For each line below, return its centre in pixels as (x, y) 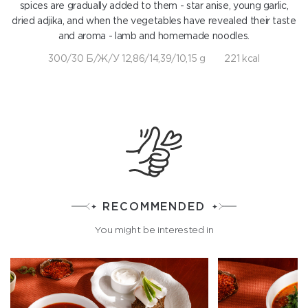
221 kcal (242, 58)
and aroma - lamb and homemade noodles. (154, 36)
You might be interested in (154, 230)
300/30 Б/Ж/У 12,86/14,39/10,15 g (127, 58)
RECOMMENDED (154, 206)
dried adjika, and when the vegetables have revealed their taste (154, 21)
